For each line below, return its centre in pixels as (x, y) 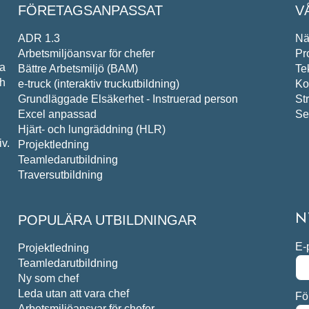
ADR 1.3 (39, 38)
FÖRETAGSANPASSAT (90, 10)
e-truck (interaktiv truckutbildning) (99, 83)
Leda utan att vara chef (73, 293)
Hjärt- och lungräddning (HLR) (92, 129)
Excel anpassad (57, 114)
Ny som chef (48, 278)
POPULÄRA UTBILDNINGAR (107, 220)
